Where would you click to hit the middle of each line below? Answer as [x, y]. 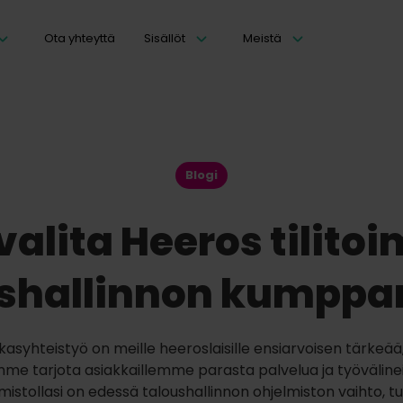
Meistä [262, 38]
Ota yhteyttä [80, 38]
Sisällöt [165, 38]
